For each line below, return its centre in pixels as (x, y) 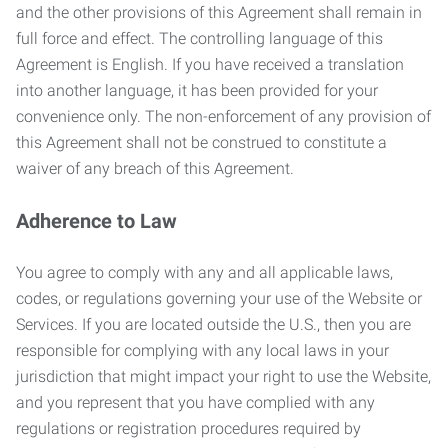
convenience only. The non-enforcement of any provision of (223, 116)
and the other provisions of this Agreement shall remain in (219, 12)
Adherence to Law (96, 221)
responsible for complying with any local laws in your (202, 350)
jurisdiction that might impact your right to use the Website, (223, 376)
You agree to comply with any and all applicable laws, (204, 272)
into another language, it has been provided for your (197, 90)
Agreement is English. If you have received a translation (210, 64)
